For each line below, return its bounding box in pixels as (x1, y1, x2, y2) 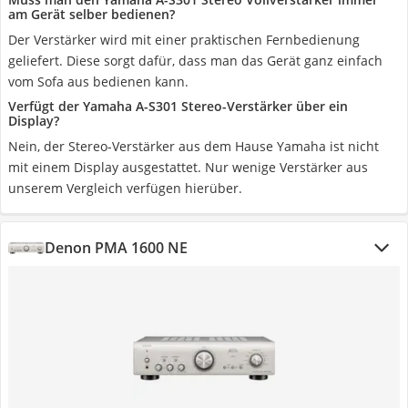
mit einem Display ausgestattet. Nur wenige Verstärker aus (8, 158, 368, 176)
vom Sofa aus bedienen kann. (8, 73, 189, 90)
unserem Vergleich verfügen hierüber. (8, 179, 242, 197)
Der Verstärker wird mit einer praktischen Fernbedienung (8, 31, 360, 48)
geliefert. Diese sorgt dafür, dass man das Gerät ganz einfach (8, 52, 382, 69)
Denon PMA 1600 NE (45, 238, 188, 258)
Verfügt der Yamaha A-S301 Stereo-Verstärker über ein (8, 97, 348, 115)
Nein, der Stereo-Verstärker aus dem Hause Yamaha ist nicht (8, 138, 379, 155)
